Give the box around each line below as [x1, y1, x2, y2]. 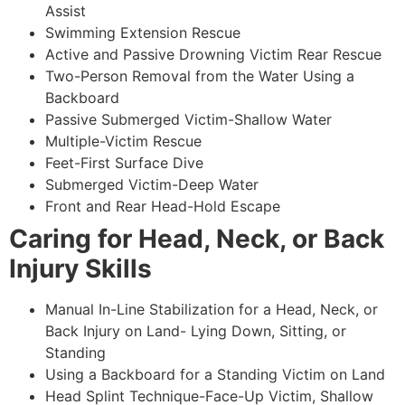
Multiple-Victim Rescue [45, 132, 202, 151]
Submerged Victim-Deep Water [45, 175, 259, 194]
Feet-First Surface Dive [45, 154, 203, 173]
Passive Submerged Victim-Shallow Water [45, 110, 332, 129]
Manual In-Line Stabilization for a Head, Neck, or [45, 300, 378, 319]
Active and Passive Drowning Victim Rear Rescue [45, 45, 381, 64]
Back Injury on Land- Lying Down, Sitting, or [45, 322, 346, 341]
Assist [45, 2, 86, 21]
